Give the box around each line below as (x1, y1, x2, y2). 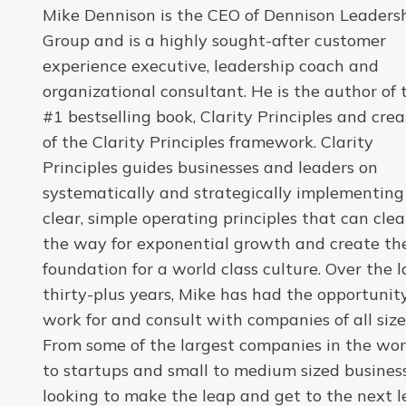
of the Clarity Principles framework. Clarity (43, 131, 373, 152)
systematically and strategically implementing (43, 182, 404, 203)
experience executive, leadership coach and (43, 55, 379, 76)
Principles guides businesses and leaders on (43, 157, 378, 178)
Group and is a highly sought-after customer (43, 30, 386, 51)
